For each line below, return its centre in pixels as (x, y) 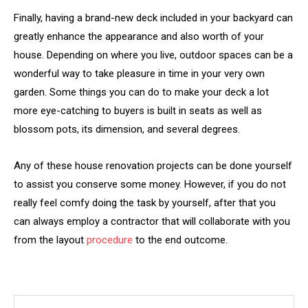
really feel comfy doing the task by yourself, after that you (145, 202)
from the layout (50, 240)
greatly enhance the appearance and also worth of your (139, 36)
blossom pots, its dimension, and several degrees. (127, 129)
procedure (110, 240)
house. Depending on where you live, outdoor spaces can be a (153, 55)
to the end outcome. (180, 240)
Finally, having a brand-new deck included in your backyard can (153, 18)
